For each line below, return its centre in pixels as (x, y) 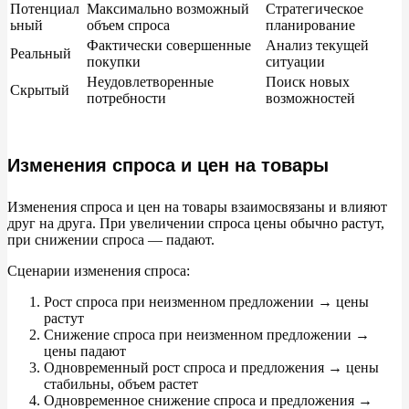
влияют (364, 207)
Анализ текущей (317, 46)
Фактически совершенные (169, 46)
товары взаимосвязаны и (260, 207)
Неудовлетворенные (150, 82)
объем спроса (128, 26)
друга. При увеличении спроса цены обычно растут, (221, 224)
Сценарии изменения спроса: (99, 271)
